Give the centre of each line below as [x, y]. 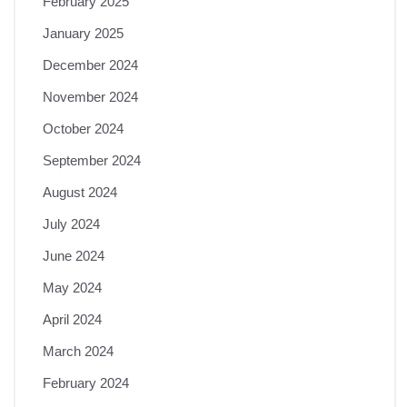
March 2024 [78, 351]
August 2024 [80, 192]
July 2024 [71, 223]
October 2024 [83, 128]
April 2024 [72, 319]
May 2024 [72, 287]
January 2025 [83, 33]
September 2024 [92, 160]
